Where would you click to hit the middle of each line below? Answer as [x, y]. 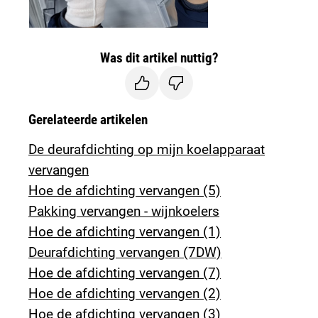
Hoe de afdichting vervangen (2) [125, 293]
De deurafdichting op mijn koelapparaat [147, 149]
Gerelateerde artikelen [88, 119]
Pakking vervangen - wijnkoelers [124, 211]
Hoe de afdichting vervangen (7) [125, 273]
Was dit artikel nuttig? [159, 57]
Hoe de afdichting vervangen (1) [125, 231]
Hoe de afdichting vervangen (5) [125, 190]
